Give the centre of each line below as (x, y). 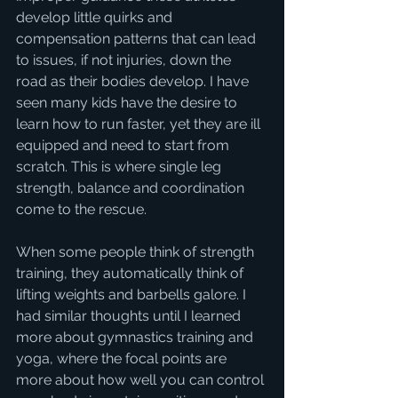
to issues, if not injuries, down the (125, 60)
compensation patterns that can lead (138, 38)
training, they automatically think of (131, 273)
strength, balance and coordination (132, 187)
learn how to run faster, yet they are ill (140, 123)
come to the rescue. (83, 209)
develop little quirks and (96, 17)
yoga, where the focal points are (123, 358)
